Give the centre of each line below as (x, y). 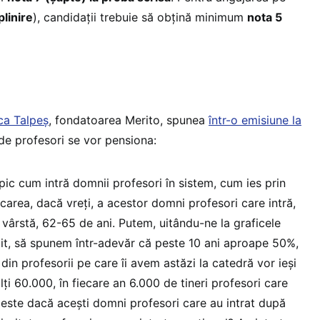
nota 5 (265, 17)
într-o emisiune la (255, 120)
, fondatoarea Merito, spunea (129, 120)
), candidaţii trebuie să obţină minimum (140, 17)
